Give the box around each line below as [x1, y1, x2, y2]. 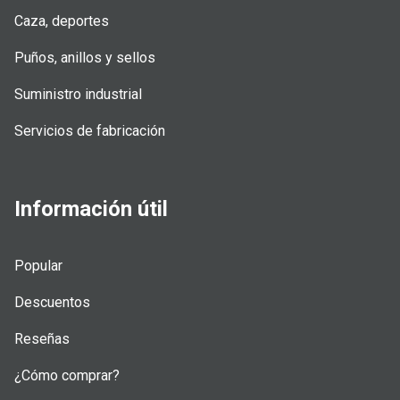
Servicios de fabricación [14, 121, 165, 139]
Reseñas [14, 329, 70, 347]
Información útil [14, 196, 168, 221]
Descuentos [14, 293, 90, 311]
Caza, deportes [14, 12, 109, 29]
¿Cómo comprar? [14, 366, 120, 384]
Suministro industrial [14, 85, 142, 103]
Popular [14, 256, 62, 274]
